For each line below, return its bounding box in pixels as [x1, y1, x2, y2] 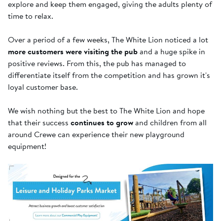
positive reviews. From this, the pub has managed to [8, 57, 186, 70]
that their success [8, 116, 71, 129]
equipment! [8, 140, 46, 152]
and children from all [133, 116, 207, 129]
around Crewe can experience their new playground [8, 128, 184, 141]
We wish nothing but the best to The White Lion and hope [8, 105, 205, 117]
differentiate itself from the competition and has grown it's [8, 69, 210, 81]
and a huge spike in [138, 45, 205, 58]
